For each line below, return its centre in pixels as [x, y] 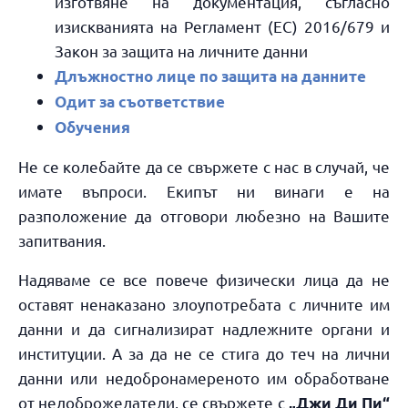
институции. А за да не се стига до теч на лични [204, 352]
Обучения [92, 127]
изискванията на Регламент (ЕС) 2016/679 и [222, 25]
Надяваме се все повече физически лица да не [204, 279]
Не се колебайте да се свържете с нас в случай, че [204, 166]
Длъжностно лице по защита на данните [210, 76]
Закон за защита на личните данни [181, 50]
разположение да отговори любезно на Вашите [204, 215]
